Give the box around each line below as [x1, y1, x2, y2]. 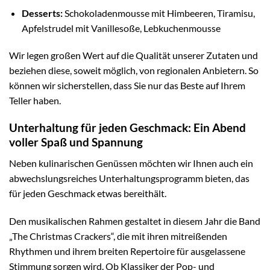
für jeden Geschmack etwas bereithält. [9, 187, 166, 199]
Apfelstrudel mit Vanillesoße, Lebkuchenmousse [21, 22, 221, 34]
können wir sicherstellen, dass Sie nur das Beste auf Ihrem [9, 80, 245, 92]
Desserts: [21, 7, 63, 19]
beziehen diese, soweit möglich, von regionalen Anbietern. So [9, 64, 259, 77]
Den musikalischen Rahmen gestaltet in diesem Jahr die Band [9, 215, 260, 227]
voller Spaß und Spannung [9, 135, 143, 149]
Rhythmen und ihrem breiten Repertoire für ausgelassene [9, 245, 245, 257]
